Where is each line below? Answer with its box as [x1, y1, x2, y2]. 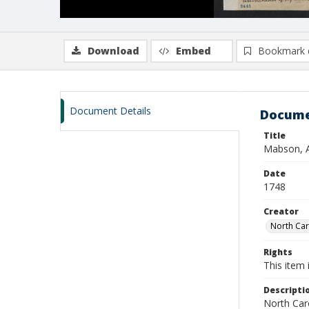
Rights [263, 246, 292, 258]
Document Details [70, 104, 151, 117]
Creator [263, 206, 299, 217]
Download [88, 44, 139, 57]
